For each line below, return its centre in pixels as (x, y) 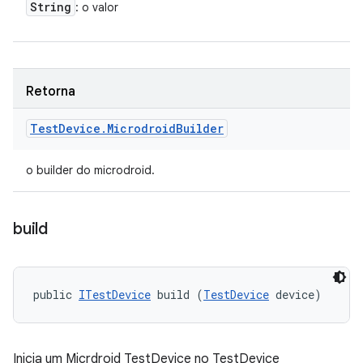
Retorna (51, 92)
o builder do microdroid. (90, 170)
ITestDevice (115, 295)
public (56, 295)
